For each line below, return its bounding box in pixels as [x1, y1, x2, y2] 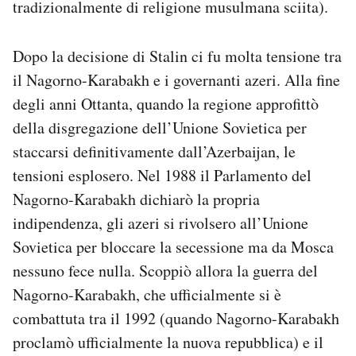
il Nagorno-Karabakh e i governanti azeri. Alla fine [13, 69, 340, 91]
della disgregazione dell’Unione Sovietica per [13, 117, 307, 139]
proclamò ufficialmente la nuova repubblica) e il [13, 331, 323, 354]
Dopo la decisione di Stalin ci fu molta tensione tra [13, 45, 342, 68]
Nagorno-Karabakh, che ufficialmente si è [13, 284, 281, 306]
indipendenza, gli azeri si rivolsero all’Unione [13, 212, 308, 234]
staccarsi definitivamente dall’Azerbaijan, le [13, 141, 296, 163]
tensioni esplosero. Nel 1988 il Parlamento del [13, 164, 311, 187]
